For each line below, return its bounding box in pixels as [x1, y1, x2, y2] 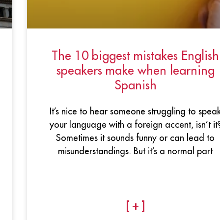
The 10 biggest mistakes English [52, 47, 219, 63]
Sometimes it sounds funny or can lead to [56, 132, 215, 143]
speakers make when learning [56, 62, 215, 78]
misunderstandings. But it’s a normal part [58, 145, 213, 157]
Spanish [114, 77, 157, 93]
